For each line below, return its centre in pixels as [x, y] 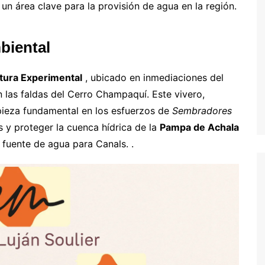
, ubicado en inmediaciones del [153, 77]
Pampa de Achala [199, 127]
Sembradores [202, 110]
